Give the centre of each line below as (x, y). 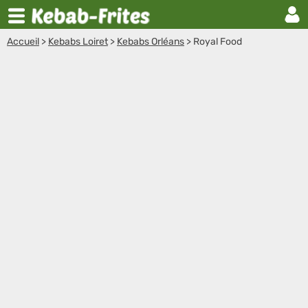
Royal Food (218, 42)
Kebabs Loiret (78, 42)
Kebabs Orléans (151, 42)
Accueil (23, 42)
